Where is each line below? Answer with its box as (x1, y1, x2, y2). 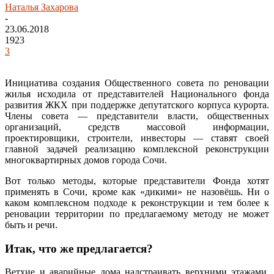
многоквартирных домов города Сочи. (5, 154, 167, 165)
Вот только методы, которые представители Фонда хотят (5, 175, 269, 186)
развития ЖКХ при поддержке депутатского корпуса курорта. (5, 99, 269, 110)
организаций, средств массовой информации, (5, 121, 269, 132)
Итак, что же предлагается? (5, 242, 153, 255)
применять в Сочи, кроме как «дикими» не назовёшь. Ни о (5, 186, 269, 197)
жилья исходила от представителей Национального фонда (5, 88, 269, 99)
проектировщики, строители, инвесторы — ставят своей (5, 132, 269, 143)
